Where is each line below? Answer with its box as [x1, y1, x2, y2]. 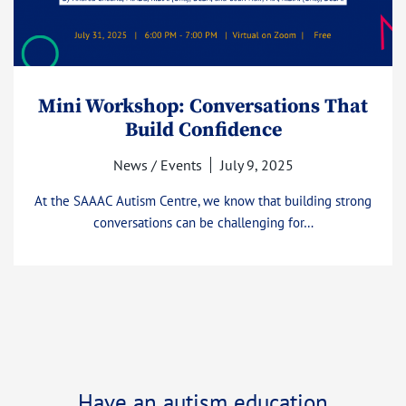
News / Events [112, 156, 202, 175]
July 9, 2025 [219, 156, 294, 175]
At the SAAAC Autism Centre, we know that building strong [34, 192, 372, 210]
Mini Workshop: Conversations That [38, 92, 368, 120]
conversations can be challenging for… [92, 214, 314, 232]
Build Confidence [124, 115, 282, 143]
